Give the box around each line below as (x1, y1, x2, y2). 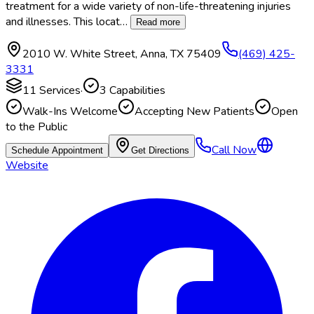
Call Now (212, 142, 257, 158)
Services (36, 83, 81, 99)
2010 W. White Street (22, 46, 135, 62)
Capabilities (107, 83, 165, 99)
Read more (136, 17, 180, 28)
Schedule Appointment (11, 145, 103, 156)
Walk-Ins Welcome (22, 104, 118, 120)
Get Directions (131, 145, 189, 156)
